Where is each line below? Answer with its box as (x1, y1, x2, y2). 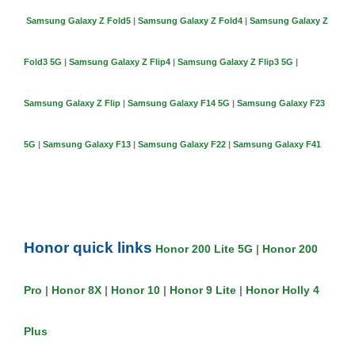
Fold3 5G (24, 57, 62, 67)
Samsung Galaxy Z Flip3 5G (177, 57, 293, 67)
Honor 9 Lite (170, 284, 236, 297)
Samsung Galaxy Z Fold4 (138, 16, 242, 26)
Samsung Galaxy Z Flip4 (69, 57, 170, 67)
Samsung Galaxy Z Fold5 (26, 16, 131, 26)
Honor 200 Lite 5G (155, 242, 253, 256)
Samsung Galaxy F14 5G (128, 98, 230, 109)
